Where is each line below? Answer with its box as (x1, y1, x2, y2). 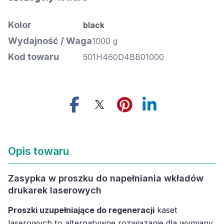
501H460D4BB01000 (83, 52, 164, 62)
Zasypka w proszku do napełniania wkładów (8, 173, 203, 183)
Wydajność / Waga (8, 35, 92, 46)
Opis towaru (8, 144, 69, 157)
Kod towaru (8, 51, 59, 62)
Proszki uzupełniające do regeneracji (8, 205, 154, 215)
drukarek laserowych (8, 185, 101, 195)
